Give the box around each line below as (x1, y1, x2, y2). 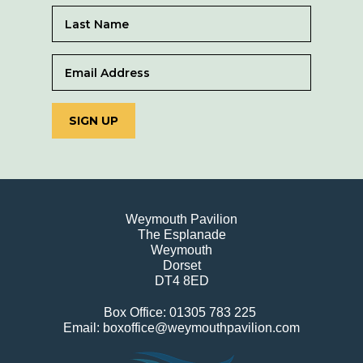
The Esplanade (137, 228, 226, 242)
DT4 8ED (154, 274, 209, 288)
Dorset (162, 258, 201, 273)
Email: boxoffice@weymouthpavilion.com (63, 321, 300, 335)
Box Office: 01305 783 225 (104, 305, 259, 320)
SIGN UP (69, 113, 118, 129)
